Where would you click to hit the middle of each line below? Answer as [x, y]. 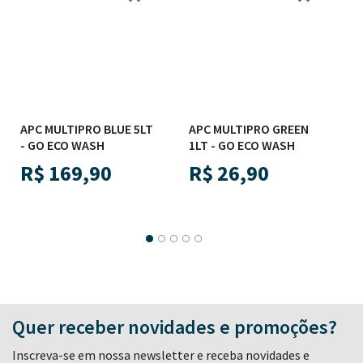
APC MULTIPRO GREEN [249, 128]
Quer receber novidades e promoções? [175, 327]
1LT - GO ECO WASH [242, 145]
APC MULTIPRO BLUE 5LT [86, 128]
